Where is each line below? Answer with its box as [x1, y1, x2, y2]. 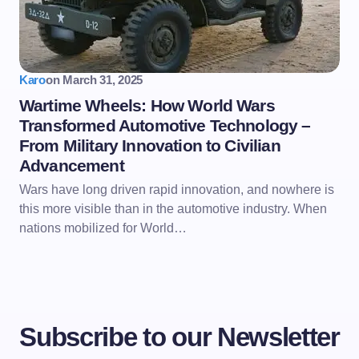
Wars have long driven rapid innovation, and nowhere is [19, 183, 334, 196]
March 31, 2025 [63, 73, 143, 87]
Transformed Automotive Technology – [19, 116, 311, 135]
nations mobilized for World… [19, 221, 187, 235]
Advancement [19, 156, 124, 175]
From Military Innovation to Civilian [19, 136, 280, 155]
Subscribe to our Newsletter [19, 322, 340, 352]
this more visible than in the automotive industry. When [19, 202, 327, 216]
